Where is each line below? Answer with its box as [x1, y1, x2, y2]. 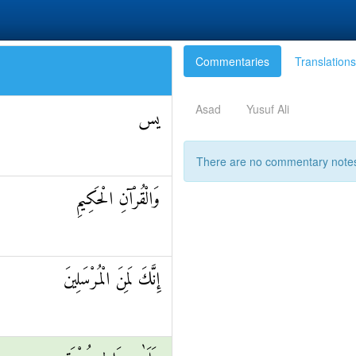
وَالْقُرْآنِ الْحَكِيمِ [75, 184, 160, 215]
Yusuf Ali [246, 101, 289, 117]
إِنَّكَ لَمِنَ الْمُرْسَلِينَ [64, 265, 160, 296]
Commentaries [195, 53, 269, 69]
